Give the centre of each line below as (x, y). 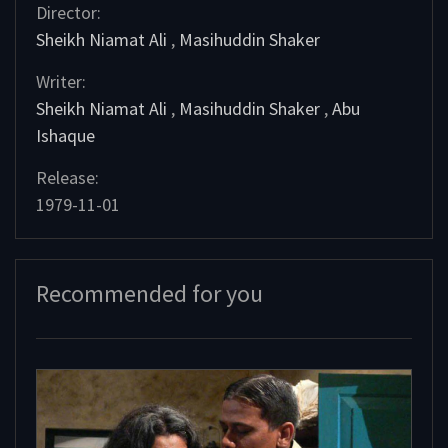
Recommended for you (149, 293)
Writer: (61, 81)
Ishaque (65, 135)
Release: (67, 177)
